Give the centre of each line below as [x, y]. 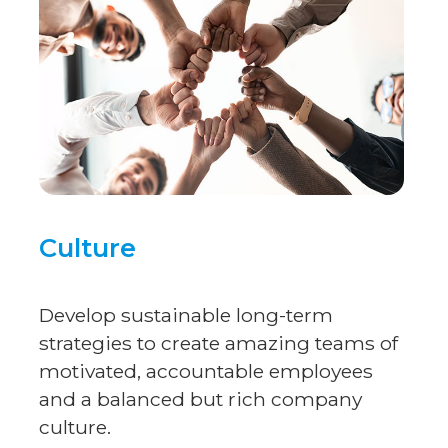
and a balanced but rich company [200, 398]
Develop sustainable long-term [185, 314]
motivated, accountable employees [205, 370]
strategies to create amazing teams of [218, 342]
